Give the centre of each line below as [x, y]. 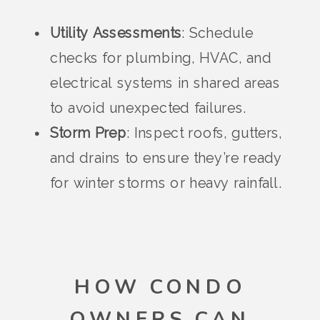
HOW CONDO [160, 288]
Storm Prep [89, 133]
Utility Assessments [116, 33]
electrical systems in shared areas [165, 83]
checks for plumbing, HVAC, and [161, 58]
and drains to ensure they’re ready [166, 158]
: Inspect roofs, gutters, [205, 133]
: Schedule [217, 33]
